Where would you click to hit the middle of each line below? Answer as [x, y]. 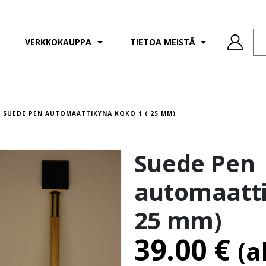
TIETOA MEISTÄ [162, 42]
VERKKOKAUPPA [58, 42]
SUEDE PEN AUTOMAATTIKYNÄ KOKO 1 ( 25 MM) [90, 114]
